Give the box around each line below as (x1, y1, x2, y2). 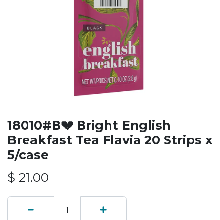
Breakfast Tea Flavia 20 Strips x (7, 133, 213, 147)
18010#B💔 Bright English (7, 118, 171, 133)
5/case (7, 147, 49, 162)
